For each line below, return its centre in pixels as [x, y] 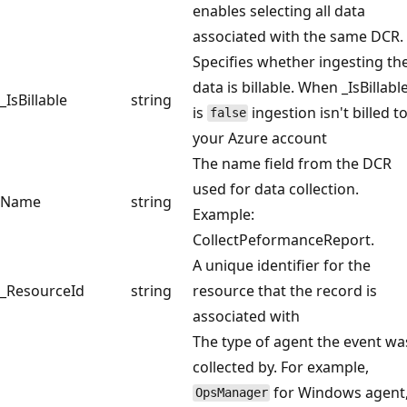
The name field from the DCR [292, 163]
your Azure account [260, 138]
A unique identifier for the [282, 265]
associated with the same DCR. [298, 36]
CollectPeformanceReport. [283, 239]
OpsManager [231, 393]
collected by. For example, [281, 367]
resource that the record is [285, 290]
